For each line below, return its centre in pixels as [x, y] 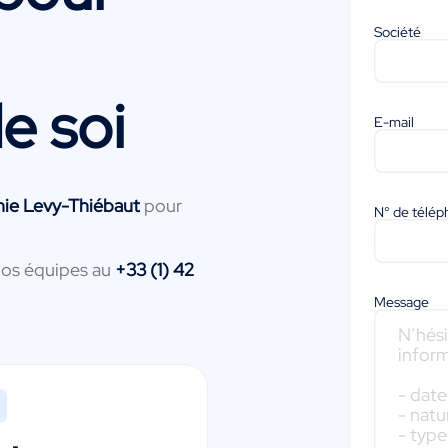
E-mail [394, 122]
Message [402, 302]
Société [398, 32]
